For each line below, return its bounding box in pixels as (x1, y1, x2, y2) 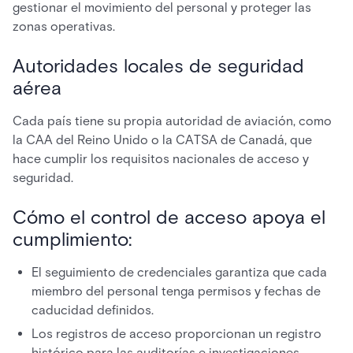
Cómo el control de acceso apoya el (13, 206, 325, 229)
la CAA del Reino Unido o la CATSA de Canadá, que (13, 132, 312, 147)
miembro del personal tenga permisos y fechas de (32, 284, 321, 299)
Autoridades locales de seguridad (13, 54, 304, 77)
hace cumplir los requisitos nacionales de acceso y (13, 151, 309, 166)
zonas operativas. (13, 19, 115, 34)
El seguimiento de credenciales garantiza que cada (32, 265, 327, 280)
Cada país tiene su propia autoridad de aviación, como (13, 113, 332, 128)
